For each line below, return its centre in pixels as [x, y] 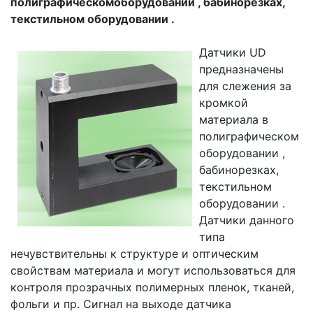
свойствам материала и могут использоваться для [153, 271]
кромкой [224, 103]
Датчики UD [233, 53]
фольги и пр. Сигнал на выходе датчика [121, 304]
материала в [234, 120]
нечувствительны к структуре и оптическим [134, 254]
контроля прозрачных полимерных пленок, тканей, [152, 287]
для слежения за [245, 86]
